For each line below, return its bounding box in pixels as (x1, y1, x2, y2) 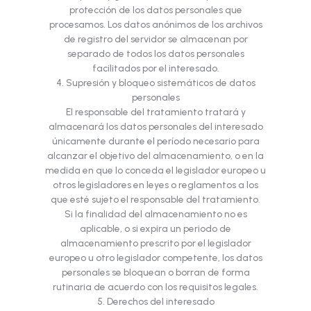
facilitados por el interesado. (92, 62, 219, 74)
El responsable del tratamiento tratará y (65, 106, 246, 118)
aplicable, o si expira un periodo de (80, 223, 231, 235)
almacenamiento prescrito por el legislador (60, 237, 251, 249)
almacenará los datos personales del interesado (48, 121, 263, 133)
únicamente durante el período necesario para (51, 135, 260, 147)
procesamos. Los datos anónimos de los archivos (49, 19, 262, 31)
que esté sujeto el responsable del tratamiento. (51, 194, 260, 205)
